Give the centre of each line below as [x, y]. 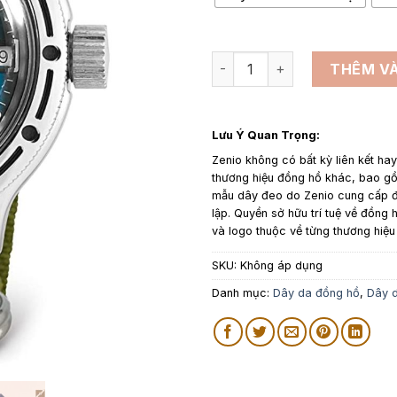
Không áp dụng [281, 265]
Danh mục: [242, 292]
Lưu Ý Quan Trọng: [266, 135]
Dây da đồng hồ [316, 292]
